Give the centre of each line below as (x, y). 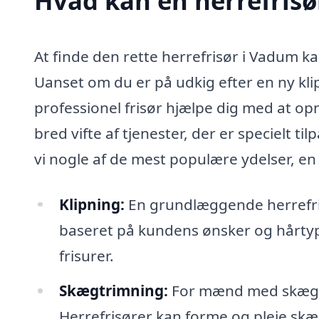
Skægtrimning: (113, 291)
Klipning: (91, 204)
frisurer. (86, 255)
